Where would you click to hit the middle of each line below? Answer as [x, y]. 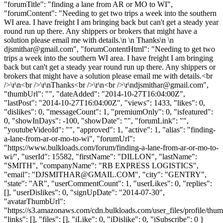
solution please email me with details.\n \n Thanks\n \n [89, 40]
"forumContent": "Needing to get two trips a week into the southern [110, 13]
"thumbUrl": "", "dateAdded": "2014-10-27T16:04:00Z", [95, 94]
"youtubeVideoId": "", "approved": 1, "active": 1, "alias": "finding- [110, 129]
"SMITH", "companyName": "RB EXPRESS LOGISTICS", [101, 165]
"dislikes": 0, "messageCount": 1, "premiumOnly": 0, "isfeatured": [109, 111]
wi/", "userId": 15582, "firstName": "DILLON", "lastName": [101, 156]
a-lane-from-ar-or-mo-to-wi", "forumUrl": [69, 138]
